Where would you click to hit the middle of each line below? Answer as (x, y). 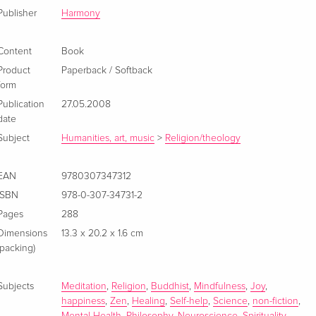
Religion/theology (203, 139)
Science (231, 302)
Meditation (84, 287)
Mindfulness (220, 287)
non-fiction (276, 302)
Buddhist (170, 287)
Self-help (189, 302)
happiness (84, 302)
